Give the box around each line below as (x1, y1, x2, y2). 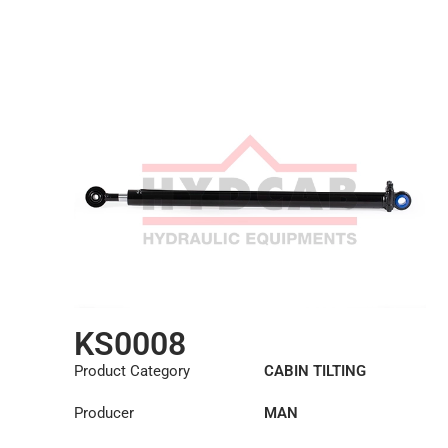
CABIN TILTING (263, 362, 366, 381)
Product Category (73, 362, 190, 381)
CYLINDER (263, 384, 334, 403)
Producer (73, 404, 134, 423)
